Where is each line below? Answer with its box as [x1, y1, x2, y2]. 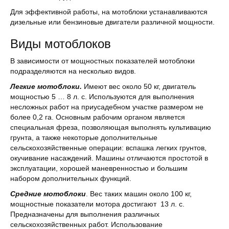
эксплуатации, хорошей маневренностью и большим [10, 164, 188, 172]
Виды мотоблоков [10, 37, 111, 51]
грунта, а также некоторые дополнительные [10, 133, 157, 142]
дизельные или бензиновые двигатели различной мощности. [10, 18, 215, 26]
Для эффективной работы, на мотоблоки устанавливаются [10, 8, 208, 16]
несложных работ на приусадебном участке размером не [10, 103, 203, 111]
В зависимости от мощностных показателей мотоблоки [10, 57, 195, 65]
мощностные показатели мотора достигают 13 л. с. [10, 200, 185, 208]
